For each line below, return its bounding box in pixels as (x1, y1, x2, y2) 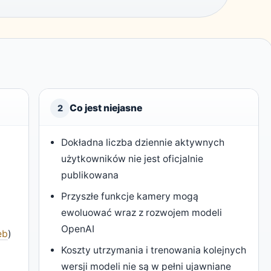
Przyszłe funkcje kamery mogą (61, 191, 199, 203)
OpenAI (61, 223, 95, 235)
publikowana (61, 169, 119, 181)
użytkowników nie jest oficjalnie (61, 153, 204, 165)
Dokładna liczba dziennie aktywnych (61, 137, 225, 149)
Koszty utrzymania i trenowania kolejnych (61, 244, 247, 256)
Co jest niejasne (70, 102, 142, 114)
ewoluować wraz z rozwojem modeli (61, 207, 223, 219)
